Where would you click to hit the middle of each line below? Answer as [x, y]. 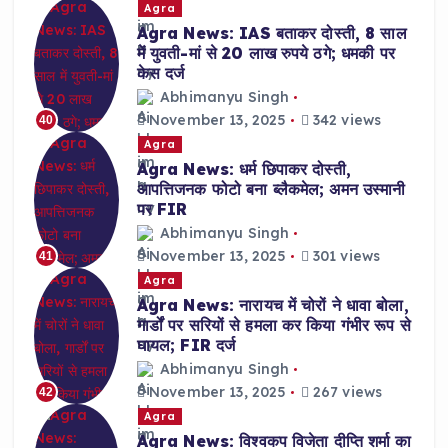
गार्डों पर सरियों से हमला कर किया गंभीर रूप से [273, 324]
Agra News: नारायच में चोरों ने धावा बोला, [272, 304]
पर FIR [162, 208]
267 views [345, 392]
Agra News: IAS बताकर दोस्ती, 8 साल [271, 32]
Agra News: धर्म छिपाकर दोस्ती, [243, 168]
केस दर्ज [160, 72]
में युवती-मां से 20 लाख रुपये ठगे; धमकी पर [265, 52]
